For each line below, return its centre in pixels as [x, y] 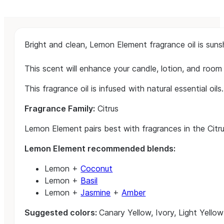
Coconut [97, 168]
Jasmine [96, 192]
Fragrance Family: [60, 108]
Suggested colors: [62, 212]
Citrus [107, 108]
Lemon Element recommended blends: [101, 148]
